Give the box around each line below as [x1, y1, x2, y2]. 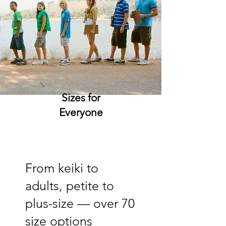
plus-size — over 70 [25, 196, 135, 211]
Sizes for [61, 91, 100, 104]
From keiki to [25, 160, 98, 176]
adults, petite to [25, 178, 114, 193]
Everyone [59, 106, 103, 119]
